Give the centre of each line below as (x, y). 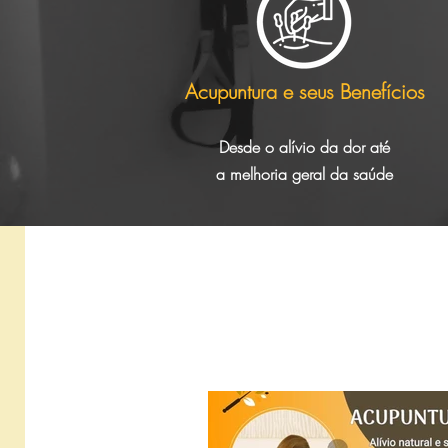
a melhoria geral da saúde (304, 174)
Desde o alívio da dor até (304, 147)
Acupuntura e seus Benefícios (304, 91)
